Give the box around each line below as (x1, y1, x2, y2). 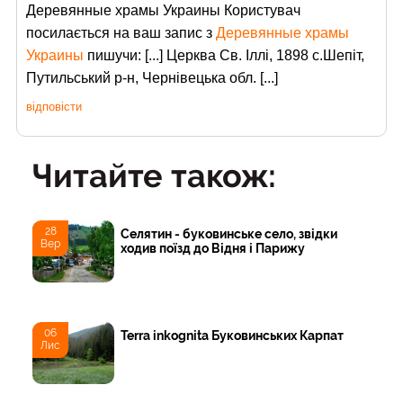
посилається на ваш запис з (26, 24, 216, 40)
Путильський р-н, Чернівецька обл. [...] (26, 69, 278, 85)
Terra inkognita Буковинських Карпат (121, 327, 345, 343)
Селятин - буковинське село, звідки (121, 226, 338, 241)
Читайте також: (32, 156, 276, 194)
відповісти (26, 99, 82, 113)
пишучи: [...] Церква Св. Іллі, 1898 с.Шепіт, (84, 47, 364, 63)
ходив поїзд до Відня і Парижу (121, 240, 306, 255)
